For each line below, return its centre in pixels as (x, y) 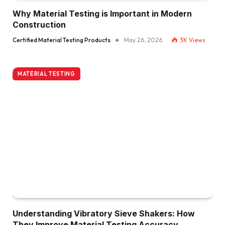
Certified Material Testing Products (62, 40)
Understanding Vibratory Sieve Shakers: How (104, 213)
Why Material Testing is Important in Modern (102, 13)
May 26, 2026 (143, 40)
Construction (39, 24)
